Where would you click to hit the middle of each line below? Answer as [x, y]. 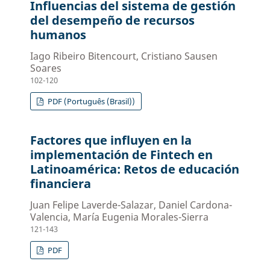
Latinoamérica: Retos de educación [135, 169]
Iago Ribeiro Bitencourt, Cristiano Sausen [124, 56]
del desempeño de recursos [113, 20]
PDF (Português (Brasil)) [90, 102]
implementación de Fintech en [122, 155]
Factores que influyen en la [111, 140]
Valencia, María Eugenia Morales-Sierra [120, 217]
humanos [58, 35]
